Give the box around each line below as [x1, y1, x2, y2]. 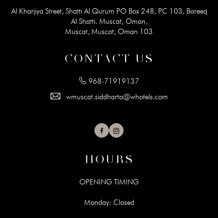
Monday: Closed [84, 198, 134, 207]
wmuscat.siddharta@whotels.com [66, 92, 168, 101]
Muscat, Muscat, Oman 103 [65, 27, 153, 36]
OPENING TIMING [79, 178, 139, 186]
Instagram [119, 127, 144, 134]
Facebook [103, 127, 127, 134]
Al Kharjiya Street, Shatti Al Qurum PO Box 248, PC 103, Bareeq [11, 7, 207, 16]
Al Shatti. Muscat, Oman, [71, 17, 147, 26]
